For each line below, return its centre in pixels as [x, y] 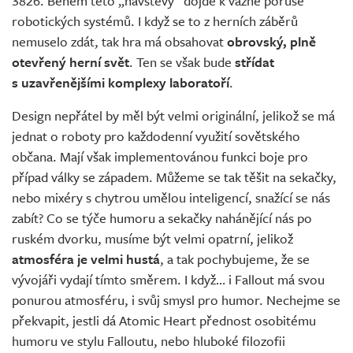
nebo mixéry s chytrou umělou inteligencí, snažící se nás [171, 198]
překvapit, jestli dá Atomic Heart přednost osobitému [164, 321]
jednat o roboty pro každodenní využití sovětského [156, 136]
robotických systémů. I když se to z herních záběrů [155, 21]
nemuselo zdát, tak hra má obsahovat [119, 42]
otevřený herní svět [71, 62]
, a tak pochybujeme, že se [235, 259]
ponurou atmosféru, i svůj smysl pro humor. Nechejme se [176, 300]
